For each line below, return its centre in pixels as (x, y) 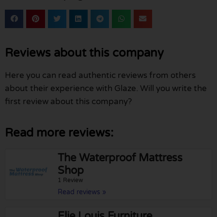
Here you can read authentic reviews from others (100, 75)
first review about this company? (68, 101)
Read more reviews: (59, 133)
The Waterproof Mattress (120, 158)
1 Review (71, 180)
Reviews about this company (84, 53)
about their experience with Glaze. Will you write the (106, 88)
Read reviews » (82, 192)
